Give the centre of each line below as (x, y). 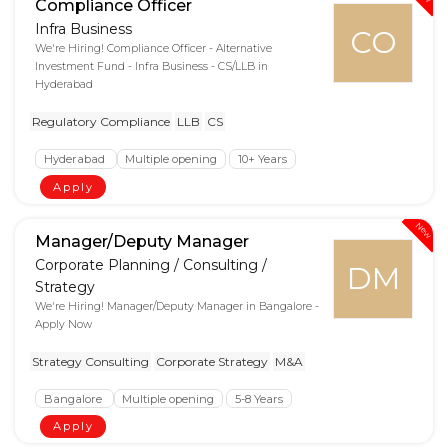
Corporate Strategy (212, 361)
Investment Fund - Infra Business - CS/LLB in (151, 66)
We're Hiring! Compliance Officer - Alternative (153, 48)
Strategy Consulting (90, 361)
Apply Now (63, 324)
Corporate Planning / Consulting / (151, 264)
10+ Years (262, 158)
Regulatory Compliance (101, 121)
